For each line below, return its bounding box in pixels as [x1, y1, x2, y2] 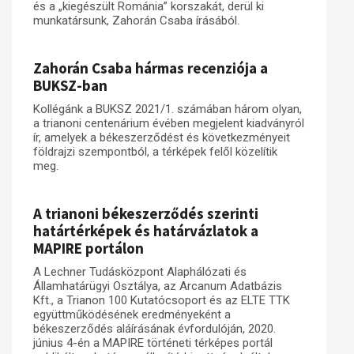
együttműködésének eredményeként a [33, 307, 231, 322]
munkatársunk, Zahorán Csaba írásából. [33, 13, 239, 28]
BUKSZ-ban [33, 76, 107, 95]
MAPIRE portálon [33, 239, 144, 258]
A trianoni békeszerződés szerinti [33, 204, 258, 223]
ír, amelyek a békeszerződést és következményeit [33, 130, 290, 145]
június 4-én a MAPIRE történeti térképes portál [33, 336, 273, 350]
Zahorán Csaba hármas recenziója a [33, 58, 268, 77]
